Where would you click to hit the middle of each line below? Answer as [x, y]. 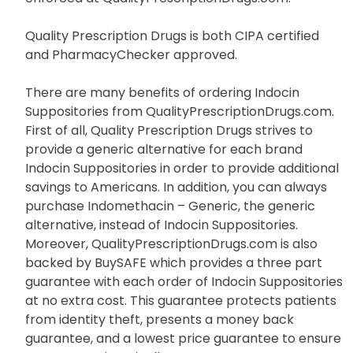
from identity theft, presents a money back [160, 319]
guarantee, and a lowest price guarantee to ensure [183, 338]
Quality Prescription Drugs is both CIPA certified [172, 35]
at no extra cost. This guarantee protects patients [181, 300]
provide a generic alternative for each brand [164, 149]
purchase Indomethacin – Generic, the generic [170, 206]
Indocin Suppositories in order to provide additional [182, 168]
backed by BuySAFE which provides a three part [174, 262]
